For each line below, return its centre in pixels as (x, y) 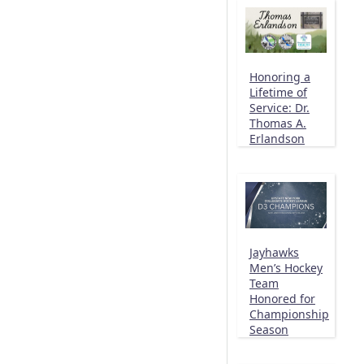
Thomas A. (278, 123)
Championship (289, 314)
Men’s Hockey (286, 267)
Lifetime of (278, 92)
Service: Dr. (279, 107)
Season (269, 329)
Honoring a (280, 76)
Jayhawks (274, 252)
